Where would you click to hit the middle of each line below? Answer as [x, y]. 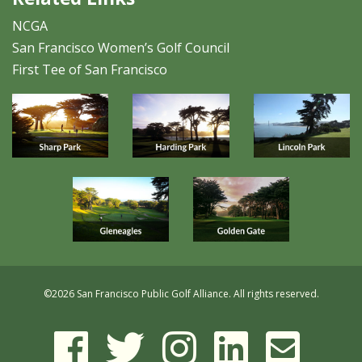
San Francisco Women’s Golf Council [121, 47]
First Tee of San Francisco [90, 69]
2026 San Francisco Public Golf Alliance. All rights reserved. [185, 293]
